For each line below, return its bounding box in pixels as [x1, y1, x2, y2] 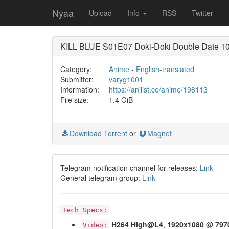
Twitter [192, 8, 213, 18]
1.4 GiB [108, 95, 133, 105]
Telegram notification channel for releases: [60, 163, 200, 173]
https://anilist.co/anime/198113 [108, 84, 208, 95]
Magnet [147, 128, 172, 139]
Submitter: [60, 74, 94, 84]
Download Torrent [70, 128, 127, 139]
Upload [89, 8, 112, 18]
